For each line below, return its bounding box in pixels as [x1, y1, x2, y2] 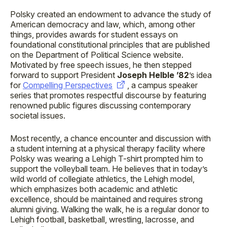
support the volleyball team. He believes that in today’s [10, 164, 208, 174]
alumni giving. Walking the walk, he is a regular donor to [10, 204, 209, 214]
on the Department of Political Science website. [10, 50, 183, 60]
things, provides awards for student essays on [10, 29, 178, 40]
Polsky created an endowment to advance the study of [10, 9, 211, 19]
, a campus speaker [127, 80, 198, 90]
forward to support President [10, 70, 117, 80]
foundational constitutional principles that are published [10, 40, 210, 50]
